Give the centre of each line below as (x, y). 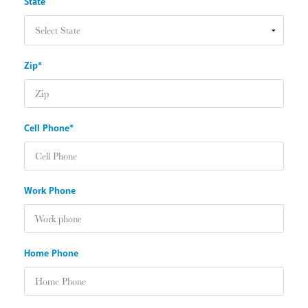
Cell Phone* (49, 129)
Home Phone (51, 254)
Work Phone (50, 191)
